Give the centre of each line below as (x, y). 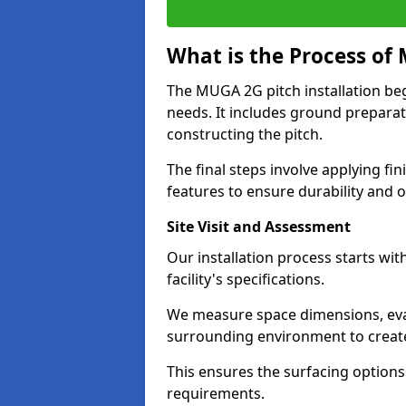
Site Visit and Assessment (259, 227)
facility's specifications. (247, 279)
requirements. (216, 393)
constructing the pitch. (246, 134)
